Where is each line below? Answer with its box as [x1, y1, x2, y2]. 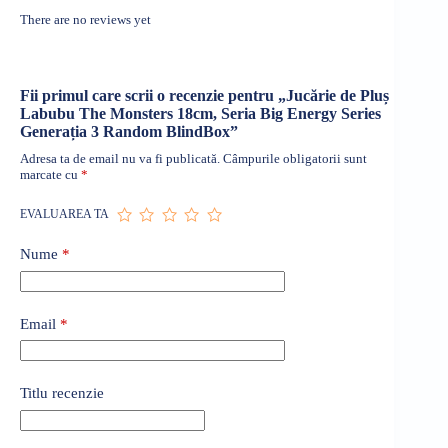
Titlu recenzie [20, 385, 104, 402]
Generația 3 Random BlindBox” [20, 123, 238, 141]
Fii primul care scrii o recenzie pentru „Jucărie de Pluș [20, 87, 389, 105]
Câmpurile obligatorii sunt [223, 151, 367, 167]
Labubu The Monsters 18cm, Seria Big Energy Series [20, 105, 381, 123]
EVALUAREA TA [20, 207, 109, 222]
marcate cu [20, 167, 81, 183]
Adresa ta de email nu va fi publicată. [20, 151, 220, 167]
